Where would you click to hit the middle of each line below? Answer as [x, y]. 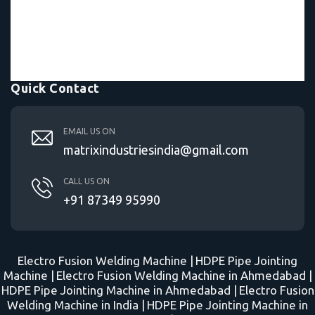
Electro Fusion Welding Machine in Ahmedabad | [184, 276]
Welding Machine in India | [76, 305]
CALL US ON [86, 181]
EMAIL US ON [89, 131]
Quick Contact [55, 88]
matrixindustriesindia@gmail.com [156, 150]
